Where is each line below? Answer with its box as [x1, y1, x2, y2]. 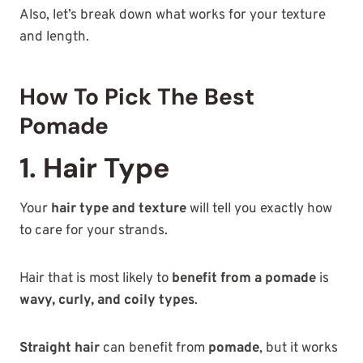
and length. [19, 28, 92, 47]
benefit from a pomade [172, 270, 316, 288]
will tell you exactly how [186, 200, 332, 219]
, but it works [259, 340, 338, 358]
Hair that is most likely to [19, 270, 172, 288]
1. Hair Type [19, 150, 176, 187]
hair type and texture [51, 200, 186, 219]
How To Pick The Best [19, 82, 254, 113]
